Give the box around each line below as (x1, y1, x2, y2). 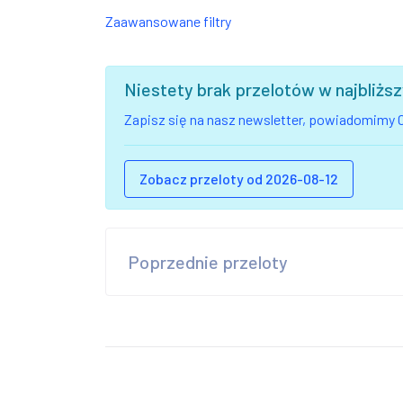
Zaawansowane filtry (105, 12, 231, 30)
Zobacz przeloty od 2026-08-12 (139, 169, 338, 187)
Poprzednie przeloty (128, 250, 288, 273)
